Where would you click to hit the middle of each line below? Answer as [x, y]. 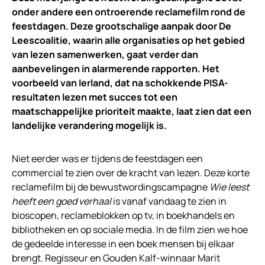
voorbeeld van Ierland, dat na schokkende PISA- [120, 83]
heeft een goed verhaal [62, 201]
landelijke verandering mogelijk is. [89, 125]
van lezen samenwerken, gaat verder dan [105, 54]
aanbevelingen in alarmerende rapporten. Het [116, 69]
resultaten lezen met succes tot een [95, 97]
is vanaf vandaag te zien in [169, 201]
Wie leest [229, 187]
